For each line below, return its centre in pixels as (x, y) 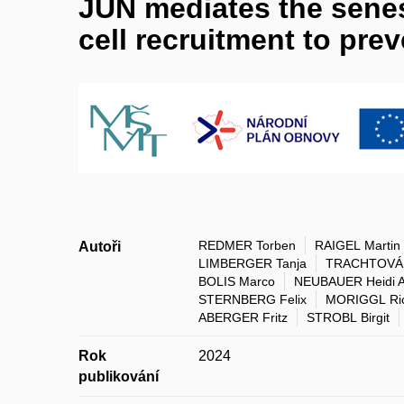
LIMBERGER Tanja (252, 263)
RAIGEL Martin (358, 245)
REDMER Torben (247, 245)
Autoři (100, 247)
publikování (119, 376)
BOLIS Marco (237, 281)
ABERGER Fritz (243, 317)
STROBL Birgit (348, 317)
